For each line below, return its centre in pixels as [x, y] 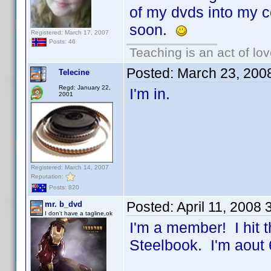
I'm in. [150, 94]
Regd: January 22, [85, 87]
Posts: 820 [63, 188]
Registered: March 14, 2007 [70, 167]
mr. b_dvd [64, 204]
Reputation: [48, 176]
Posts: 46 [61, 42]
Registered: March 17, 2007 [70, 32]
